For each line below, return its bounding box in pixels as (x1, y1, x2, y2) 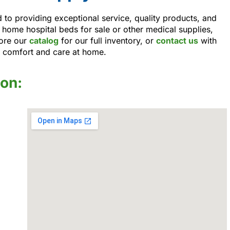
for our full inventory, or (59, 35, 156, 46)
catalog (29, 35, 59, 46)
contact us (156, 35, 198, 46)
